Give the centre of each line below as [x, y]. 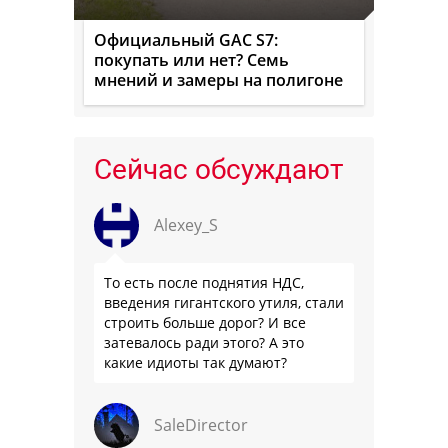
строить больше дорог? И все [205, 322]
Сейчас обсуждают [218, 169]
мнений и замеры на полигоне [218, 79]
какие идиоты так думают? [195, 362]
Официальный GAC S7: [186, 39]
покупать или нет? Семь [191, 59]
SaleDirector [201, 424]
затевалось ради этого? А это [204, 342]
